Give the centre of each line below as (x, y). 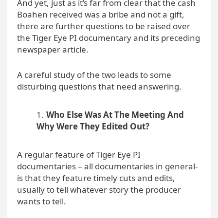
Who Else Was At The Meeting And (115, 114)
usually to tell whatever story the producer (99, 189)
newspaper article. (53, 49)
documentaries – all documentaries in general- (107, 166)
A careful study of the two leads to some (94, 74)
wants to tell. (42, 201)
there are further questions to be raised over (104, 26)
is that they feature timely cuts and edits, (96, 178)
